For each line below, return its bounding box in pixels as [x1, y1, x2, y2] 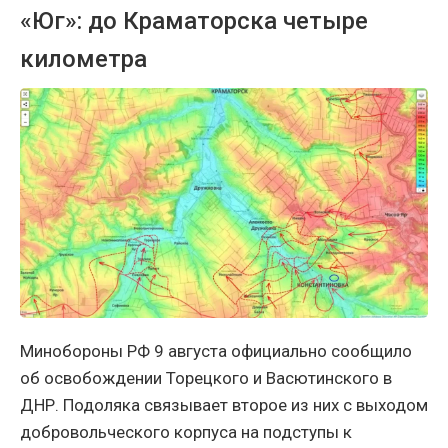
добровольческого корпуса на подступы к [20, 421, 352, 442]
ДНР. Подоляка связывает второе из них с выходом [20, 394, 428, 415]
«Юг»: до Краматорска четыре [20, 6, 368, 35]
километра [20, 44, 147, 73]
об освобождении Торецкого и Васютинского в [20, 367, 392, 388]
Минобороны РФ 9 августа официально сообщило [20, 340, 412, 361]
